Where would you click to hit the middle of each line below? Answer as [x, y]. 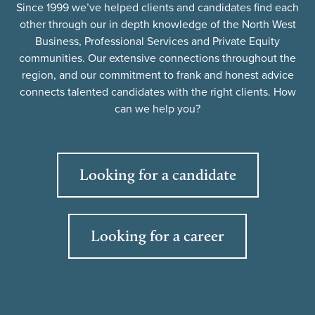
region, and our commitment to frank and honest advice [157, 75]
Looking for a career [157, 236]
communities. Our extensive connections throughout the [157, 58]
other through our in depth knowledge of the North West [157, 25]
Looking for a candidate [157, 175]
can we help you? [157, 109]
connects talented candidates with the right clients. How [157, 92]
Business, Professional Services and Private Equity [157, 41]
